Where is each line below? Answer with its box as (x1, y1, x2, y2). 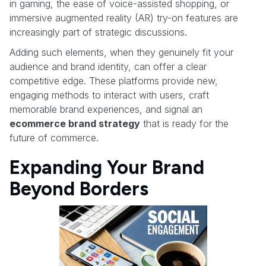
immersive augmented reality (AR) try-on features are (9, 11, 238, 24)
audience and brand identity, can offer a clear (9, 60, 207, 72)
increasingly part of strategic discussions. (9, 26, 187, 38)
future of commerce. (9, 131, 99, 144)
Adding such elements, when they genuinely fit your (9, 46, 233, 58)
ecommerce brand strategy (9, 117, 140, 129)
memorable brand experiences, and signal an (9, 103, 202, 115)
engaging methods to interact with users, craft (9, 88, 209, 101)
